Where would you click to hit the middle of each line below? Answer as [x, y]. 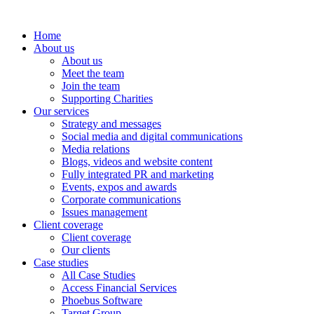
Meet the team [93, 73]
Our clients [86, 250]
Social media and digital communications [152, 136]
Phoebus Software [102, 300]
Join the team [91, 86]
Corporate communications [121, 199]
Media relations [96, 149]
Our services [61, 111]
